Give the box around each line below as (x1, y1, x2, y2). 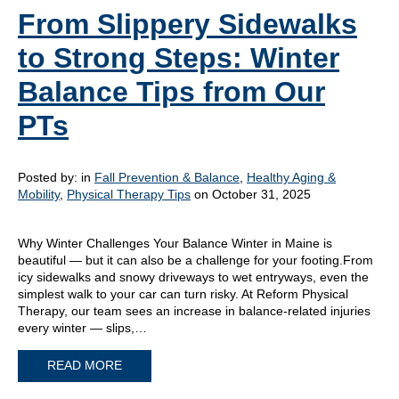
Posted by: (18, 169, 81, 184)
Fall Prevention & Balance (94, 169, 240, 184)
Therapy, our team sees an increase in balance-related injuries (18, 303, 370, 318)
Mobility (18, 186, 60, 201)
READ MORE (47, 358, 122, 373)
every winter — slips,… (18, 320, 147, 335)
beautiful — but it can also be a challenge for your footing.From (18, 252, 373, 267)
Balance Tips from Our (18, 75, 325, 108)
